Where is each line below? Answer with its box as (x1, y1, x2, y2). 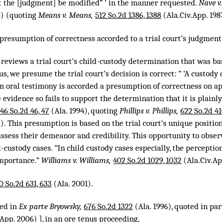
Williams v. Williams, (41, 156, 113, 166)
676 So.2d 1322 (84, 201, 133, 211)
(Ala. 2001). (52, 178, 94, 188)
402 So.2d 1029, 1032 (113, 156, 182, 166)
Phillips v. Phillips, (119, 106, 181, 116)
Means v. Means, (38, 10, 96, 20)
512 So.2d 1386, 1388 (95, 10, 162, 20)
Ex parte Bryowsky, (19, 201, 84, 211)
